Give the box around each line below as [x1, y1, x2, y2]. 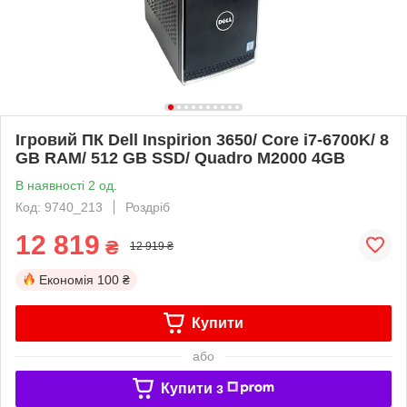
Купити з [160, 380, 223, 396]
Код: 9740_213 [15, 199, 103, 214]
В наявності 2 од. [15, 177, 117, 193]
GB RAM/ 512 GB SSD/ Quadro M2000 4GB [15, 148, 345, 167]
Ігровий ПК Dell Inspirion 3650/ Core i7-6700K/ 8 [15, 130, 389, 149]
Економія [39, 272, 94, 287]
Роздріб [125, 199, 170, 214]
